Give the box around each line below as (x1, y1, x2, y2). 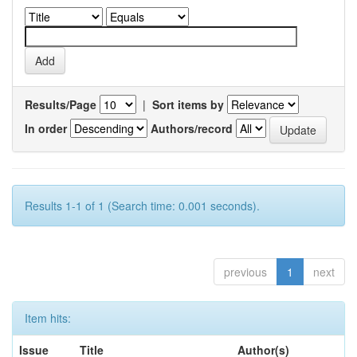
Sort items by (152, 96, 224, 112)
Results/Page (25, 96, 96, 112)
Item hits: (25, 310, 71, 326)
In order (25, 120, 67, 136)
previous (224, 264, 267, 280)
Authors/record (151, 120, 233, 136)
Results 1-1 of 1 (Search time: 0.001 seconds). (25, 198, 260, 214)
